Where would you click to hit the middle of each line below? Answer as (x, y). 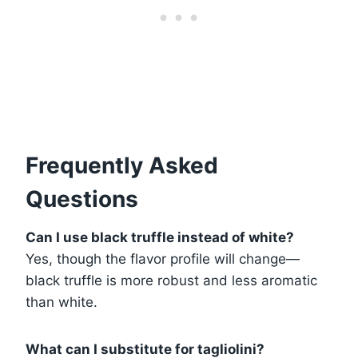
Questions (82, 199)
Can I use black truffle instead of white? (160, 237)
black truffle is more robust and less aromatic (171, 280)
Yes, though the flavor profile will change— (163, 259)
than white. (62, 302)
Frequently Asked (122, 165)
